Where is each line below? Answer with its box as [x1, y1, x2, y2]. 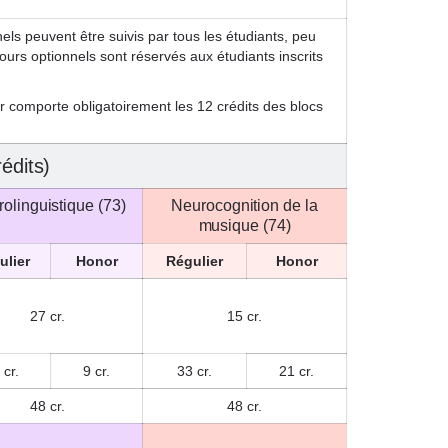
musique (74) [198, 217, 291, 234]
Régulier [166, 253, 223, 269]
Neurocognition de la [171, 197, 318, 214]
